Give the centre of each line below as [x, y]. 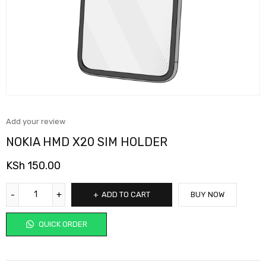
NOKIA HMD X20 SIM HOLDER [87, 142]
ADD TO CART [126, 194]
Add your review [36, 121]
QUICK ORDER [62, 224]
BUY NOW [208, 194]
